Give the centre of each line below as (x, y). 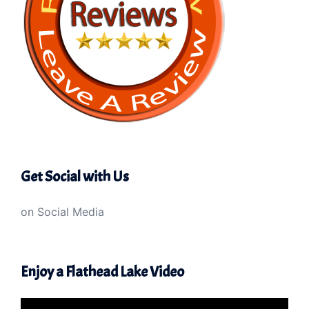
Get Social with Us (75, 176)
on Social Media (62, 211)
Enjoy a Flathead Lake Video (102, 271)
